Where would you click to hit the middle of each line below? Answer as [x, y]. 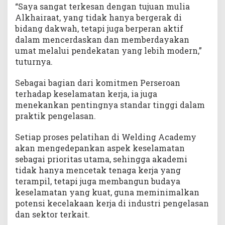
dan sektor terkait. [52, 214]
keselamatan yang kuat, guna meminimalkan [107, 192]
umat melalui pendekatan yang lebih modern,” [108, 51]
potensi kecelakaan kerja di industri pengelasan [112, 203]
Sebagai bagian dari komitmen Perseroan [98, 83]
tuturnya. [34, 62]
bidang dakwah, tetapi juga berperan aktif [99, 29]
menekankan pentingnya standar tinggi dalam [110, 105]
